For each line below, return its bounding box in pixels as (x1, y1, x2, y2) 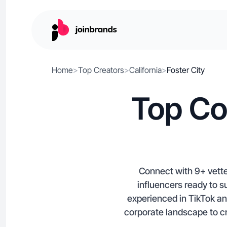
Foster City (167, 65, 205, 75)
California (129, 65, 162, 75)
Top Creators (78, 65, 124, 75)
